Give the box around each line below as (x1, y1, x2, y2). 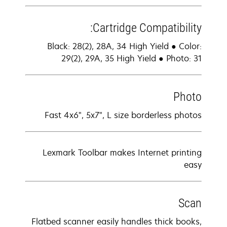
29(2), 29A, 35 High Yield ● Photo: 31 (61, 53, 202, 64)
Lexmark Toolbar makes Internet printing (43, 147, 202, 158)
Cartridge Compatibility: (93, 21, 202, 35)
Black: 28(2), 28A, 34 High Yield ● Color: (47, 41, 202, 52)
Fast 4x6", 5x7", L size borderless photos (45, 109, 202, 121)
